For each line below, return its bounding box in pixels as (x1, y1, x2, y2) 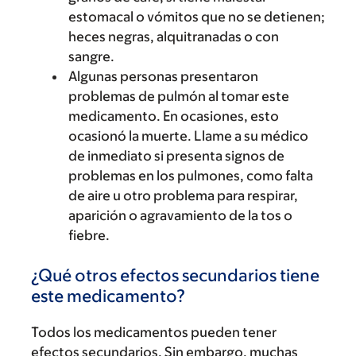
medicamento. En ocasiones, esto (68, 107, 279, 124)
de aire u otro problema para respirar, (68, 187, 298, 203)
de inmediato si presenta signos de (68, 147, 284, 164)
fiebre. (68, 226, 110, 243)
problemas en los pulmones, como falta (68, 167, 313, 184)
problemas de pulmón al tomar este (68, 87, 289, 104)
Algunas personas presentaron (68, 68, 258, 84)
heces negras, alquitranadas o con (68, 28, 279, 44)
